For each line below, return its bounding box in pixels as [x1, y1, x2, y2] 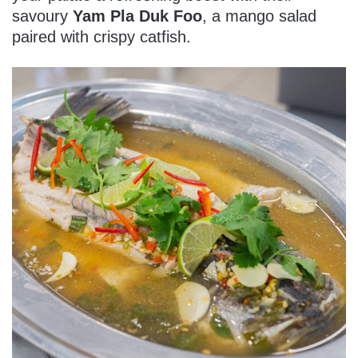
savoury [12, 7, 73, 26]
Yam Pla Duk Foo [73, 7, 202, 26]
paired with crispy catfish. [12, 28, 191, 46]
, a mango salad [202, 7, 316, 26]
